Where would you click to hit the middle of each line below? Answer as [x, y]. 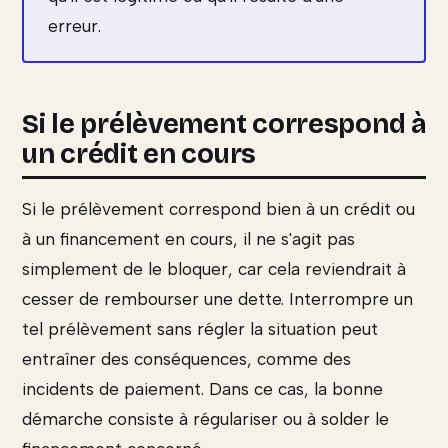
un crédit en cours [139, 154]
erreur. [74, 26]
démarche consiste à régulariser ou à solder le [205, 419]
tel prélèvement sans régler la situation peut [200, 329]
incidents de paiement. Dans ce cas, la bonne [202, 389]
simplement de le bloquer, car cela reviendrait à [214, 269]
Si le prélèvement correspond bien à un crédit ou [218, 209]
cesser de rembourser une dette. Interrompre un [217, 299]
